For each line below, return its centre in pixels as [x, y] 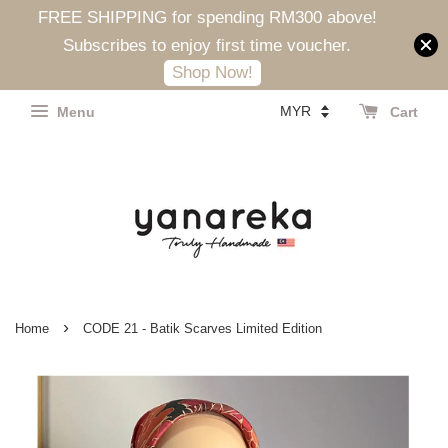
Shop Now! [212, 72]
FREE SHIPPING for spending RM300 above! [207, 17]
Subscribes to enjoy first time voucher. [207, 45]
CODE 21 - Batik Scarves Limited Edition [202, 328]
